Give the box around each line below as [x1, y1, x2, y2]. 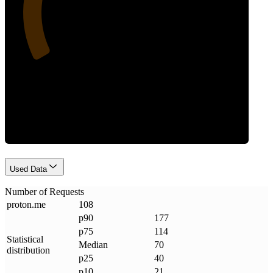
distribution [7, 245, 50, 256]
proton [7, 199, 32, 210]
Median [79, 239, 108, 250]
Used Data [10, 164, 47, 174]
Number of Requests [5, 186, 84, 197]
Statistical [7, 234, 43, 245]
